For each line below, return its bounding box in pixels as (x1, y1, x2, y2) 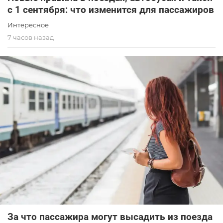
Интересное (7, 21, 49, 29)
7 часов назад (7, 33, 54, 42)
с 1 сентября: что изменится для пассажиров (7, 4, 214, 16)
